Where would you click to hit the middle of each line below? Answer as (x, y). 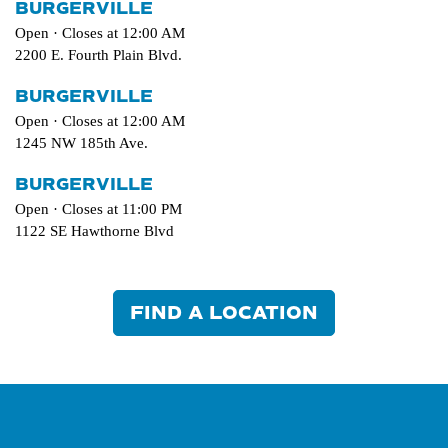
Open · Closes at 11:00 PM (98, 209)
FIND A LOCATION (224, 313)
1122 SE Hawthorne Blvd (94, 231)
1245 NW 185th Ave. (81, 143)
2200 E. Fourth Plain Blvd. (98, 55)
